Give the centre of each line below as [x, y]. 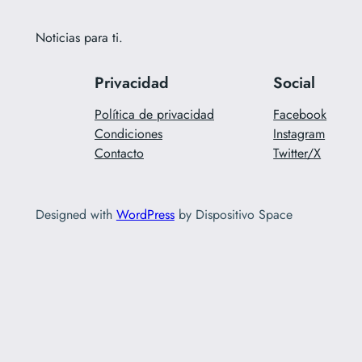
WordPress [145, 214]
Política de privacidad [154, 114]
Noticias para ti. [79, 37]
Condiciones [128, 133]
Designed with [76, 214]
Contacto [119, 153]
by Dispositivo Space [233, 214]
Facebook [300, 114]
